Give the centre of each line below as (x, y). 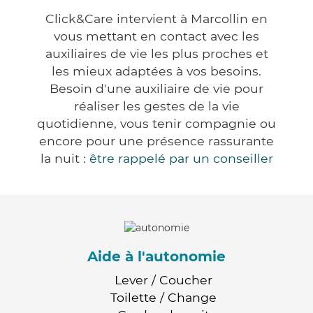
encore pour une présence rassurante (156, 141)
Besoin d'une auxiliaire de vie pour (156, 89)
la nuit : (65, 159)
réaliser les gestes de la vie (156, 106)
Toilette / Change (163, 297)
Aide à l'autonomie (156, 256)
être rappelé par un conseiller (181, 159)
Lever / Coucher (163, 279)
